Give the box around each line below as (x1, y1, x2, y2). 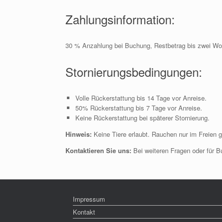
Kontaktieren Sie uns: (65, 146, 131, 155)
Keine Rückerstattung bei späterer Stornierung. (75, 113, 210, 122)
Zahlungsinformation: (65, 10, 175, 28)
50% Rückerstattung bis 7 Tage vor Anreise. (75, 103, 202, 112)
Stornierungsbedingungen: (65, 63, 202, 80)
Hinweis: (65, 129, 92, 139)
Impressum (73, 194, 105, 204)
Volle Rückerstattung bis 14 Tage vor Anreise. (75, 93, 207, 103)
